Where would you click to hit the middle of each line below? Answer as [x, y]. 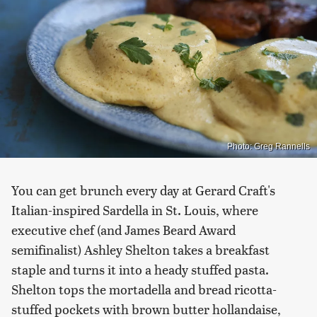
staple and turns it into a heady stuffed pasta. [140, 270]
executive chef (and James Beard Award [123, 230]
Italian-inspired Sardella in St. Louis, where [135, 210]
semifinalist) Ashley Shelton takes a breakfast [140, 250]
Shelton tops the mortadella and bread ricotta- [144, 289]
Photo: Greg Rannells [269, 147]
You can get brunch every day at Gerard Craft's [143, 190]
